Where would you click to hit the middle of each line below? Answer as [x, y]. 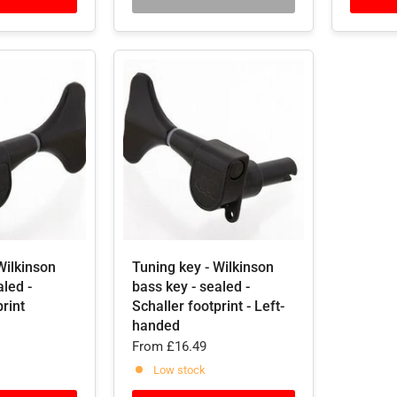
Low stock [179, 370]
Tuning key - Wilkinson [203, 267]
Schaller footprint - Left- [208, 306]
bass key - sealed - [191, 287]
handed [156, 326]
